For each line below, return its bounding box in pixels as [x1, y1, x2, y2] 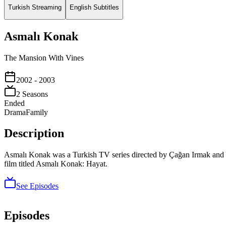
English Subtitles [70, 4, 119, 12]
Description [4, 127, 64, 140]
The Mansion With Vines [4, 53, 84, 62]
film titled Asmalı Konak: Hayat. [4, 159, 107, 168]
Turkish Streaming [8, 4, 62, 12]
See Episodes [16, 182, 59, 191]
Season [20, 89, 45, 98]
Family [26, 107, 48, 117]
